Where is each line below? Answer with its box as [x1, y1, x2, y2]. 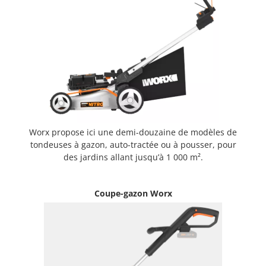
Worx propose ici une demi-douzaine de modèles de [29, 126, 237, 138]
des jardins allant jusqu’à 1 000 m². [63, 151, 203, 163]
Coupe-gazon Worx [94, 187, 172, 199]
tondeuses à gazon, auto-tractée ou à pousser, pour [30, 138, 236, 150]
